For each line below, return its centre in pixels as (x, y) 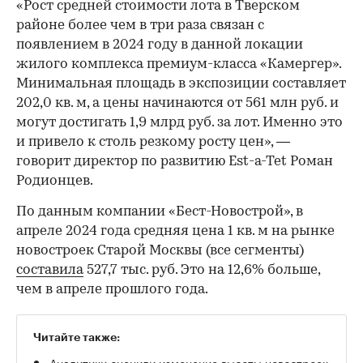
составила (50, 270)
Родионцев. (55, 181)
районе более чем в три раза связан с (140, 25)
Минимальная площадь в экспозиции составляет (181, 83)
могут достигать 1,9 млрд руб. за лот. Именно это (179, 122)
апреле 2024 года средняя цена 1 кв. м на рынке (175, 231)
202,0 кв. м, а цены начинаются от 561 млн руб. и (177, 103)
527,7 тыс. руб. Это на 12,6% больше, (202, 270)
